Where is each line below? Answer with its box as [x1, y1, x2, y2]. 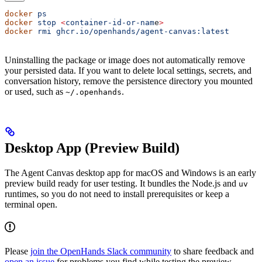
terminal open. [5, 199, 57, 209]
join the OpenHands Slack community [30, 246, 171, 256]
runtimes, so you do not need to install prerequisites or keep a [5, 188, 229, 199]
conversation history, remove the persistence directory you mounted [5, 75, 253, 86]
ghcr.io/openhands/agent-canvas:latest [51, 26, 229, 36]
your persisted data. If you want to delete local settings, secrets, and [5, 65, 251, 75]
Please [5, 246, 30, 256]
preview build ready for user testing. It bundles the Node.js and [5, 178, 239, 188]
